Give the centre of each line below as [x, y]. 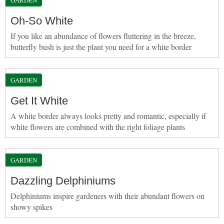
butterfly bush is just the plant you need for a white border [101, 46]
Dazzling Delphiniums [63, 180]
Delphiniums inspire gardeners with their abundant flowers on [107, 195]
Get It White [39, 100]
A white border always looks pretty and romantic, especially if [108, 115]
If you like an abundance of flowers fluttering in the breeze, [103, 35]
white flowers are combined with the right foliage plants [98, 126]
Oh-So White [42, 20]
